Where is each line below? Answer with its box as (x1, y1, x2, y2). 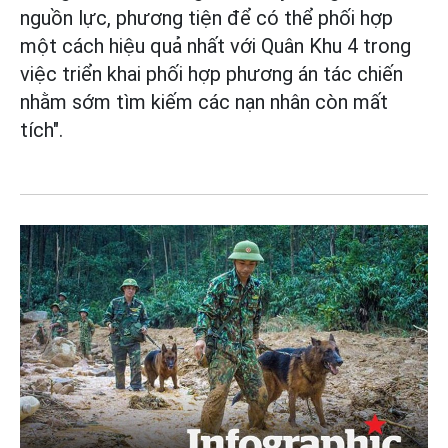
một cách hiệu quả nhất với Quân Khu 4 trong (20, 33, 411, 58)
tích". (20, 117, 63, 142)
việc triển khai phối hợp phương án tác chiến (20, 61, 403, 86)
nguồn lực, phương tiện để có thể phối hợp (20, 5, 393, 30)
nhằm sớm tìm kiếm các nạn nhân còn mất (20, 89, 388, 114)
